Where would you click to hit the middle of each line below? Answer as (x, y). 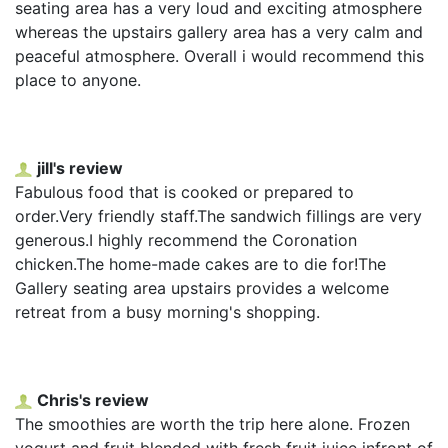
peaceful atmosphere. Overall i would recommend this (219, 55)
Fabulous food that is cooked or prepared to (184, 191)
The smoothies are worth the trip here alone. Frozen (212, 423)
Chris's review (93, 399)
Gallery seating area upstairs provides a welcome (202, 287)
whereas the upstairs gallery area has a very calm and (219, 31)
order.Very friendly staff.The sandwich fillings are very (218, 215)
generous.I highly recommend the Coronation (186, 239)
